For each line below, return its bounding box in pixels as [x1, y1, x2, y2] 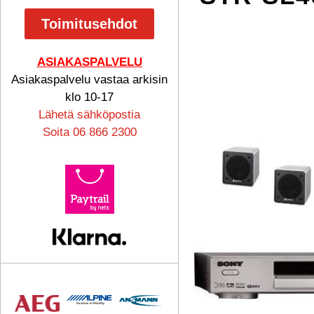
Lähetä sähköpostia [39, 108, 141, 121]
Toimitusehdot [41, 16, 138, 32]
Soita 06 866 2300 [42, 125, 137, 139]
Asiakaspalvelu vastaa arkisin [11, 73, 168, 86]
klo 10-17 [65, 90, 114, 104]
